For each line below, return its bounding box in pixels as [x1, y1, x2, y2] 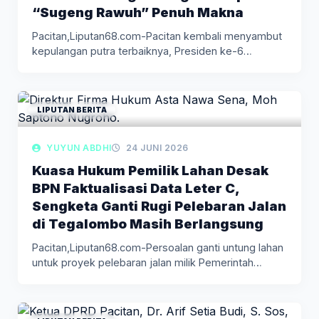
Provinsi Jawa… [32, 271, 107, 283]
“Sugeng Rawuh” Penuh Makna [32, 4, 244, 20]
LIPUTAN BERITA [37, 105, 107, 115]
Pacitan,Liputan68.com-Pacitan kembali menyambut [32, 29, 282, 42]
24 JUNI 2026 [123, 142, 189, 153]
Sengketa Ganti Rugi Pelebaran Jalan [32, 197, 286, 214]
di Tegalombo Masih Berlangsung [32, 215, 263, 231]
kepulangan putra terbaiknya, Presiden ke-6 [32, 44, 244, 57]
